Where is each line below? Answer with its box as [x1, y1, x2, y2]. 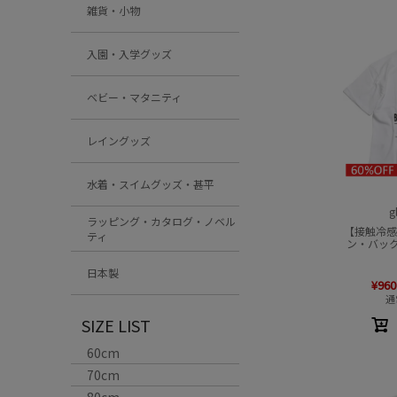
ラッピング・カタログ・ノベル [87, 214, 236, 229]
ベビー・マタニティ [87, 90, 182, 105]
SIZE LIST [82, 314, 151, 337]
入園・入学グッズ [87, 46, 172, 61]
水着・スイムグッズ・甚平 [87, 176, 214, 191]
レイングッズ [87, 133, 151, 148]
